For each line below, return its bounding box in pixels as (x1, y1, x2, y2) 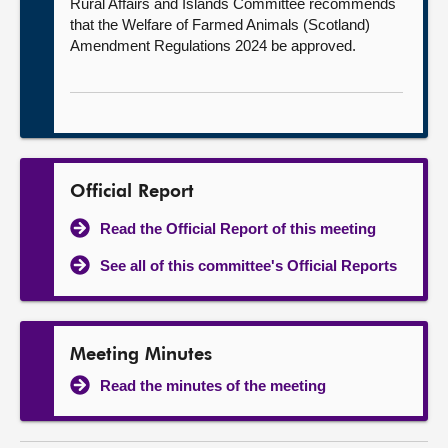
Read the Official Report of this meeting (100, 220, 376, 237)
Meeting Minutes (70, 346, 212, 364)
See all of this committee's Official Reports (100, 257, 397, 274)
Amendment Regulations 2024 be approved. (70, 37, 356, 54)
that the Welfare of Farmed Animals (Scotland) (70, 16, 370, 33)
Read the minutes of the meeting (100, 377, 326, 394)
